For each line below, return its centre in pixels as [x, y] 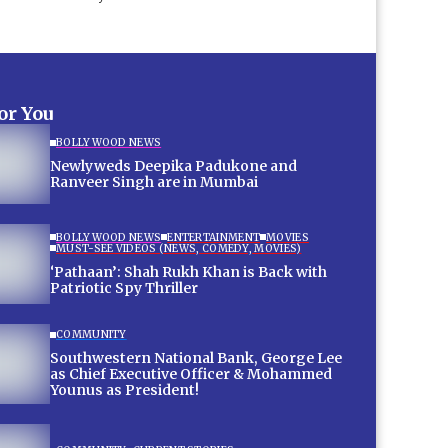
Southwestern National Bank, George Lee [196, 358]
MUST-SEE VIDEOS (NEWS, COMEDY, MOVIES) [179, 248]
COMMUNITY [91, 335]
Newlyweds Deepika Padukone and [173, 166]
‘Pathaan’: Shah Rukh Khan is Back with [188, 271]
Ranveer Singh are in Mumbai [154, 182]
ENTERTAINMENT [214, 237]
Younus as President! [124, 390]
